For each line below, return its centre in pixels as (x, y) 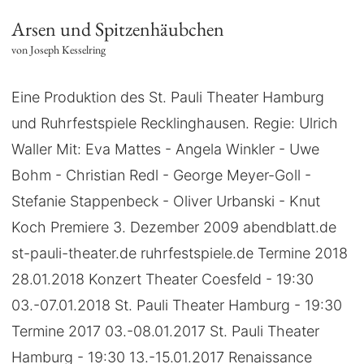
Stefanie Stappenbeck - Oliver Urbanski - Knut (166, 201)
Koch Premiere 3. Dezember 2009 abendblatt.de (174, 227)
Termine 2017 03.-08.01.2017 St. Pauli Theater (166, 331)
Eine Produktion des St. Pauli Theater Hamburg (168, 97)
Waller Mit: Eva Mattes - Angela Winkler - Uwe (166, 149)
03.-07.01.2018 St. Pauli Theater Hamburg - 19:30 (177, 305)
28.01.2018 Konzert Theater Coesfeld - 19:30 (163, 279)
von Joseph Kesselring (59, 49)
